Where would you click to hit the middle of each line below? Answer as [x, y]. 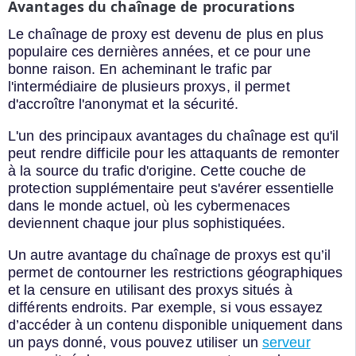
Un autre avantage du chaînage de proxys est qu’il [169, 255]
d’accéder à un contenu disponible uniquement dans [175, 325]
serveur [286, 342]
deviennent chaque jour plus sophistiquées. [147, 224]
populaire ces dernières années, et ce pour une [159, 52]
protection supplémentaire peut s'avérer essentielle [171, 189]
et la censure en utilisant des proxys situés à [150, 290]
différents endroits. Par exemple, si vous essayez [165, 307]
